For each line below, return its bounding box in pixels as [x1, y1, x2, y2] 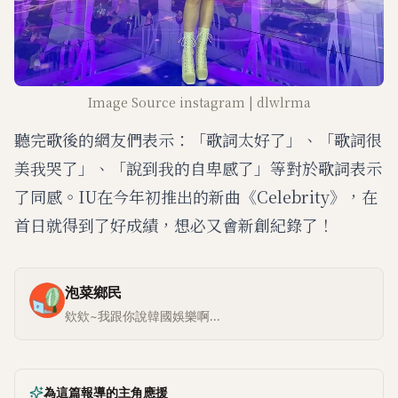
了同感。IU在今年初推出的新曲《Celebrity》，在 [14, 184, 378, 208]
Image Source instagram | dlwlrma [87, 92, 311, 111]
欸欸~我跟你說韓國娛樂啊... [65, 308, 220, 323]
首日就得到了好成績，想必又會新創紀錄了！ [14, 212, 334, 236]
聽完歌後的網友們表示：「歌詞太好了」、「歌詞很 [14, 127, 382, 151]
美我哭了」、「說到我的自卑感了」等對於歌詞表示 [14, 155, 382, 179]
